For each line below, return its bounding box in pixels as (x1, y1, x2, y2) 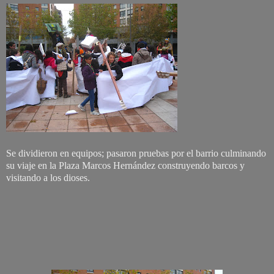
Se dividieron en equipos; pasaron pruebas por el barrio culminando (6, 147, 266, 158)
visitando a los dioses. (6, 172, 90, 183)
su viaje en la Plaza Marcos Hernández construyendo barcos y (6, 160, 245, 171)
